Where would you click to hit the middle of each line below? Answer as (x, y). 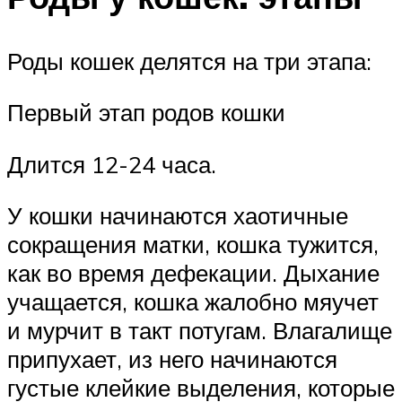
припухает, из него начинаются (172, 359)
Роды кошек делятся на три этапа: (189, 61)
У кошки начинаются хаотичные (178, 216)
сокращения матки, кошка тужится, (193, 245)
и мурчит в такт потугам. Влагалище (200, 331)
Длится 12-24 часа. (112, 164)
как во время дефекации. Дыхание (193, 273)
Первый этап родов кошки (146, 113)
